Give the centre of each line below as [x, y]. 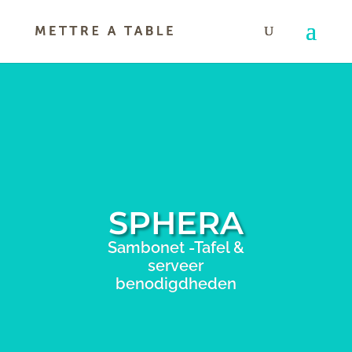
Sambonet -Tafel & [176, 247]
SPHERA [176, 223]
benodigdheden [176, 284]
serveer [176, 266]
